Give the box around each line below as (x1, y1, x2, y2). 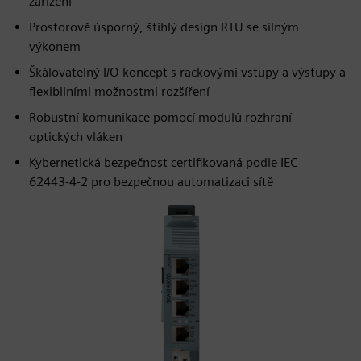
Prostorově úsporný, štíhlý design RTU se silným (29, 19, 299, 35)
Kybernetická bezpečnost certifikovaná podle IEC (29, 155, 297, 170)
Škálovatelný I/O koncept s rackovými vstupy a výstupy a (29, 64, 346, 80)
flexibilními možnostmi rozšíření (29, 84, 210, 99)
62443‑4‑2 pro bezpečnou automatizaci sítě (29, 174, 273, 189)
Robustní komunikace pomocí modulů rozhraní (29, 110, 292, 125)
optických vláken (29, 129, 122, 144)
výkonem (29, 39, 81, 54)
